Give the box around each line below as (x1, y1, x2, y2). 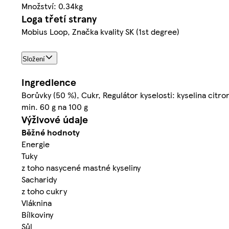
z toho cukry (21, 185, 67, 197)
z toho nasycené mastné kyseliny (21, 161, 141, 173)
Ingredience (21, 75, 76, 89)
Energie (21, 138, 50, 150)
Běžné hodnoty (21, 126, 80, 138)
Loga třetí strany (21, 11, 97, 26)
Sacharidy (21, 173, 57, 185)
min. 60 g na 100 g (21, 100, 88, 112)
